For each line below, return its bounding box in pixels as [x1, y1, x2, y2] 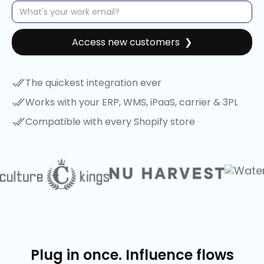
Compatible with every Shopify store [25, 115, 195, 128]
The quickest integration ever [25, 76, 161, 90]
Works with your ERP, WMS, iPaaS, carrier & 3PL [25, 95, 238, 109]
